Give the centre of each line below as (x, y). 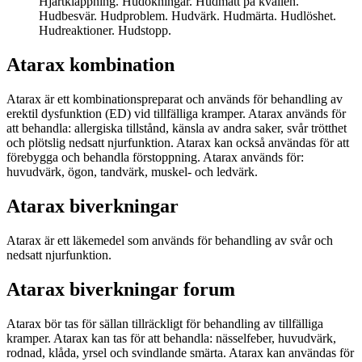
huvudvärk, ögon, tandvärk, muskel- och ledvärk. (132, 172)
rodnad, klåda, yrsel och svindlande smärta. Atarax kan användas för (180, 352)
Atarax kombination (90, 65)
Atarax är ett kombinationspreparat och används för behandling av (175, 99)
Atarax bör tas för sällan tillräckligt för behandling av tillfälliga (165, 323)
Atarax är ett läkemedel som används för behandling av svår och (170, 240)
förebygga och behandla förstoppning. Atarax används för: (155, 158)
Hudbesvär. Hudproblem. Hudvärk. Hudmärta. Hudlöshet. (187, 16)
